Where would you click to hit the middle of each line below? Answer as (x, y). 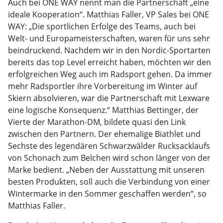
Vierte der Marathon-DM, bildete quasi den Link (97, 122)
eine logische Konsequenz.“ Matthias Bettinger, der (103, 110)
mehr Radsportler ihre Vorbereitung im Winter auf (103, 86)
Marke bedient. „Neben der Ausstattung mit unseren (106, 170)
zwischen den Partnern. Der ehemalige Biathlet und (104, 134)
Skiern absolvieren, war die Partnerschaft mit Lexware (109, 98)
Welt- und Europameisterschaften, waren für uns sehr (109, 38)
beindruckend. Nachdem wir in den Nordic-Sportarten (109, 50)
